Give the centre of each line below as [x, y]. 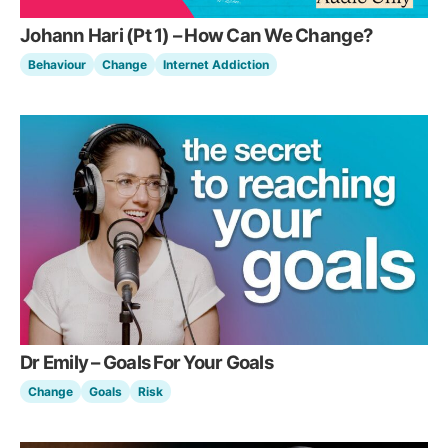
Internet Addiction [216, 65]
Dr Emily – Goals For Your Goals [146, 361]
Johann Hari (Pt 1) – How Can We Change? [196, 35]
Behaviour [57, 65]
